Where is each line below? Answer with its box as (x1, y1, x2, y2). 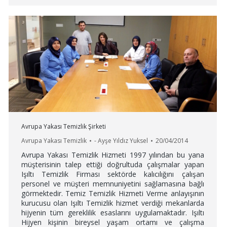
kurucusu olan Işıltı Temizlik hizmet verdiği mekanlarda (21, 198, 204, 208)
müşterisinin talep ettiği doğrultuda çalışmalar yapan (21, 160, 204, 170)
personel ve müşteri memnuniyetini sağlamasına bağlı (21, 179, 204, 189)
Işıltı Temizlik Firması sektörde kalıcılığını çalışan (21, 169, 204, 179)
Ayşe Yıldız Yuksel (97, 136, 148, 145)
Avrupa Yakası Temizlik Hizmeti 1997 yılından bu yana (21, 150, 204, 160)
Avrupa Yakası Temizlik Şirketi (21, 122, 106, 131)
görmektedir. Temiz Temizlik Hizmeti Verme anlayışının (21, 188, 204, 199)
